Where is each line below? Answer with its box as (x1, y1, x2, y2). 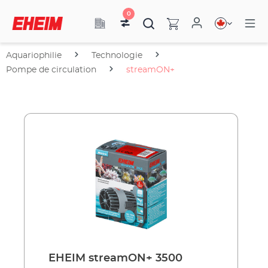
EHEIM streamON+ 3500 (48, 253, 182, 264)
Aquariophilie (6, 51, 62, 60)
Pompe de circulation (6, 66, 96, 74)
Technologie (92, 51, 142, 60)
